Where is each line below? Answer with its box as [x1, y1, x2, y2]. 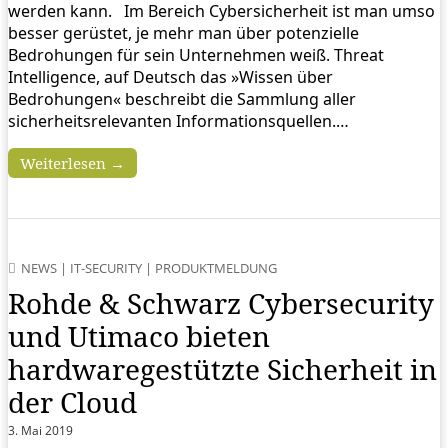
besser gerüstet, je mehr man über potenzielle [8, 22, 359, 45]
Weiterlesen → [20, 153, 125, 174]
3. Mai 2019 [8, 422, 73, 440]
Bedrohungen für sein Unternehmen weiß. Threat [8, 44, 384, 67]
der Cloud [8, 383, 137, 422]
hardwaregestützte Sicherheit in [8, 350, 437, 389]
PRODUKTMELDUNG [155, 259, 277, 278]
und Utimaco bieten [8, 317, 270, 356]
